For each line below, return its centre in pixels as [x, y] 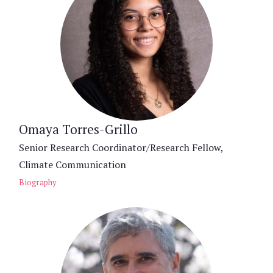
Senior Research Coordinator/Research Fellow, [121, 147]
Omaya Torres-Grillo [78, 129]
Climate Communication [73, 164]
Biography [37, 182]
